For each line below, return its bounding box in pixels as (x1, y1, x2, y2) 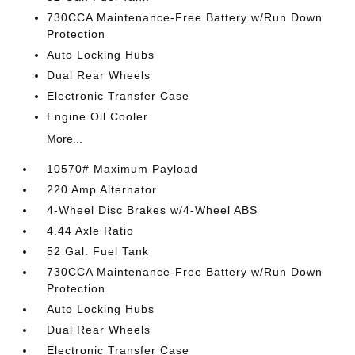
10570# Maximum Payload (47, 162, 199, 175)
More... (47, 132, 83, 145)
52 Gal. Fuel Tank (47, 245, 150, 258)
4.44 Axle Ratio (47, 224, 135, 237)
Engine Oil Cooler (47, 110, 149, 123)
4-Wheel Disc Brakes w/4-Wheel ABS (47, 204, 258, 216)
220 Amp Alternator (47, 183, 158, 196)
